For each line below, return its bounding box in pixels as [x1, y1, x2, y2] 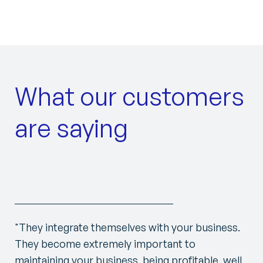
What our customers [15, 81, 244, 112]
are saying [15, 113, 128, 143]
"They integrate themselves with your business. [15, 221, 240, 234]
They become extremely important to [15, 237, 195, 250]
